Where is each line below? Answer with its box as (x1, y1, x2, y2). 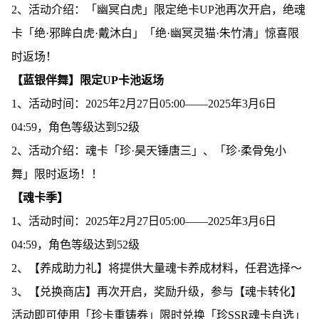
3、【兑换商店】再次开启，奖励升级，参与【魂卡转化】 (11, 285, 302, 298)
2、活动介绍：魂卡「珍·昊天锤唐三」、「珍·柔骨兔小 (11, 144, 286, 157)
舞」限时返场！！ (11, 167, 103, 180)
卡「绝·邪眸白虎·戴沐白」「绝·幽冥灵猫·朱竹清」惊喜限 (11, 26, 299, 39)
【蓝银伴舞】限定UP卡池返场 (11, 73, 164, 86)
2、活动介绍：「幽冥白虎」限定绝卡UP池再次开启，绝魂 (11, 3, 305, 16)
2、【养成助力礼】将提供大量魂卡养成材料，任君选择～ (11, 261, 302, 274)
